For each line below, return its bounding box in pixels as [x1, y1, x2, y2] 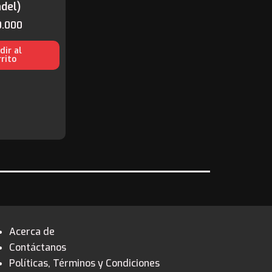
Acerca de [8, 225, 55, 238]
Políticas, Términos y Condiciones [8, 257, 160, 270]
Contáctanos [8, 241, 66, 254]
